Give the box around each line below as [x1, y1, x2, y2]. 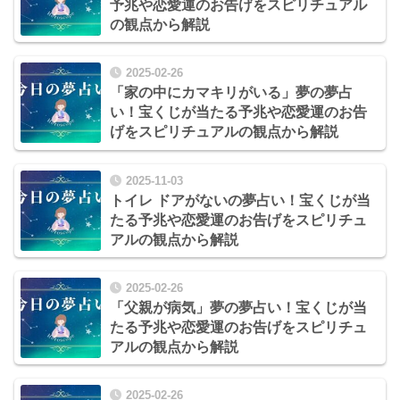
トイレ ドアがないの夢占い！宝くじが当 [110, 192, 371, 208]
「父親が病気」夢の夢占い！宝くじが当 [110, 299, 367, 315]
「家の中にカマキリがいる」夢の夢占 [110, 85, 353, 101]
